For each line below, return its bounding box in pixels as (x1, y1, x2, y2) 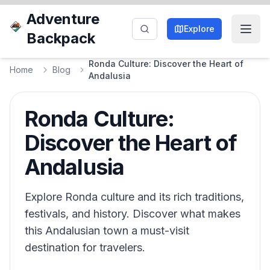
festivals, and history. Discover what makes (25, 207, 240, 220)
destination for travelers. (25, 241, 145, 254)
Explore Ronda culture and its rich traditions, (25, 190, 244, 203)
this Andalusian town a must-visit (25, 224, 189, 237)
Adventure (27, 10, 100, 28)
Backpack (27, 30, 96, 47)
